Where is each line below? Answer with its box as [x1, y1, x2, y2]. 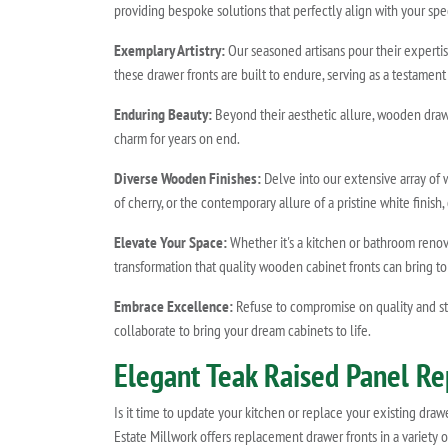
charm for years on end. [114, 128, 240, 149]
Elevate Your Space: [114, 232, 227, 253]
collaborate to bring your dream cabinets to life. [114, 320, 371, 341]
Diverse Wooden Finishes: [114, 168, 261, 189]
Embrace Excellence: [114, 296, 233, 317]
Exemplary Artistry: [114, 40, 225, 61]
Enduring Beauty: [114, 104, 212, 125]
